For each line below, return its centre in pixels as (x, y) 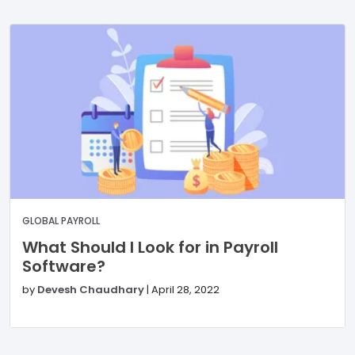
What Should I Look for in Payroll (150, 248)
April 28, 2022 (185, 290)
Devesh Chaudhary (91, 290)
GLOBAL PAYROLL (61, 221)
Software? (64, 267)
